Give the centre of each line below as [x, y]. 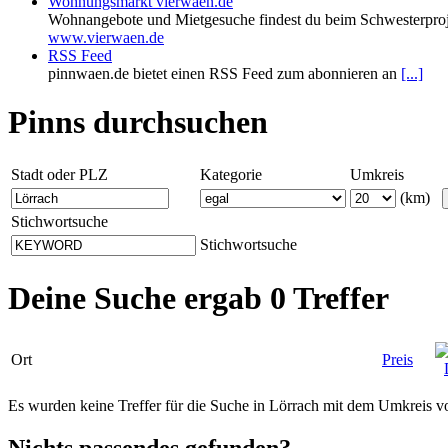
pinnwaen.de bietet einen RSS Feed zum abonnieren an [224, 73]
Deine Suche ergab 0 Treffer [198, 298]
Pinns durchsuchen [138, 122]
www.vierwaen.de [106, 37]
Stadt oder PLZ [59, 174]
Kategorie [231, 174]
